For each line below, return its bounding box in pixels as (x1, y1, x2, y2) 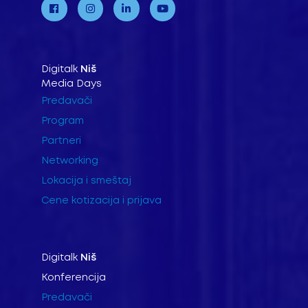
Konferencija (41, 273, 106, 283)
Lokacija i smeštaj (41, 175, 131, 186)
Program (41, 115, 84, 126)
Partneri (41, 135, 81, 146)
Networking (41, 155, 98, 166)
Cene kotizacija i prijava (41, 195, 162, 206)
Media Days (41, 78, 102, 89)
